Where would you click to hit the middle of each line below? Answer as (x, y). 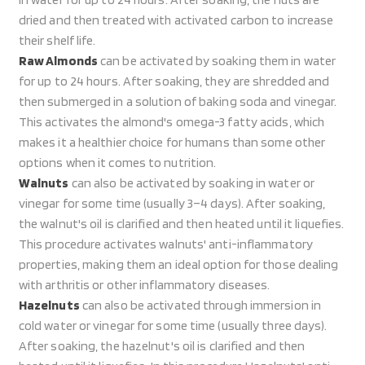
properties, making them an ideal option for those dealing (178, 264)
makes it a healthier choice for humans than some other (172, 142)
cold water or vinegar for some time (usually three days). (173, 325)
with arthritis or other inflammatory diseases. (144, 285)
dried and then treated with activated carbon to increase (176, 20)
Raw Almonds (58, 61)
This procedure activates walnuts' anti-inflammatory (165, 244)
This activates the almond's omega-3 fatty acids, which (172, 122)
